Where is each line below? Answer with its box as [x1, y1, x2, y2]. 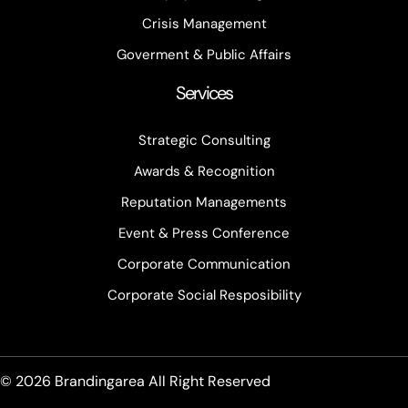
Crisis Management [141, 15, 267, 34]
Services [176, 81, 232, 106]
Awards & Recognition [133, 162, 275, 181]
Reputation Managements [121, 193, 287, 212]
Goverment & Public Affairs [117, 46, 291, 65]
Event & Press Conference [118, 224, 290, 243]
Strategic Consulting [138, 131, 270, 150]
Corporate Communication [117, 255, 291, 274]
